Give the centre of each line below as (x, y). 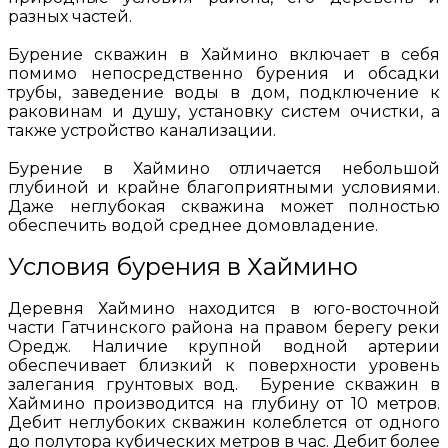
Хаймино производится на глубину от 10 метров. (224, 404)
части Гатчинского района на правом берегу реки (224, 328)
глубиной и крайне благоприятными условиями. (224, 188)
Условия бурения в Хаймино (183, 267)
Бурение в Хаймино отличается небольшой (224, 169)
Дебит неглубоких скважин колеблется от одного (224, 423)
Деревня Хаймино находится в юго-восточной (224, 309)
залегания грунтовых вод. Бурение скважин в (224, 385)
